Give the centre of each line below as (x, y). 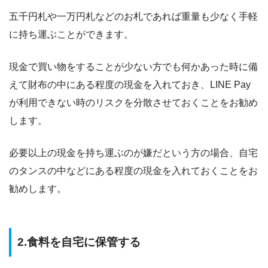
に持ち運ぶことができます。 (71, 34)
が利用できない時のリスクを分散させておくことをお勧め (133, 102)
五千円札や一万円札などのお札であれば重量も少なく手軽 (133, 16)
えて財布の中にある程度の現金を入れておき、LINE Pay (130, 84)
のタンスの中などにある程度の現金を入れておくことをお (133, 170)
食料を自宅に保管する (84, 242)
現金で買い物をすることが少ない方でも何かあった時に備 (133, 66)
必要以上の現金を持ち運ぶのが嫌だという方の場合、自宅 (133, 153)
